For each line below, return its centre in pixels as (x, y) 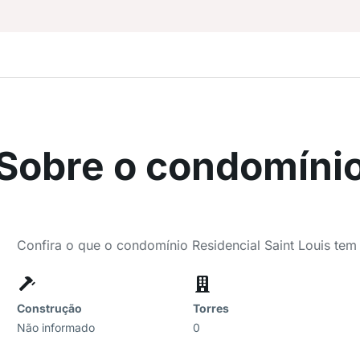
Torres (211, 308)
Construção (50, 308)
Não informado (56, 327)
